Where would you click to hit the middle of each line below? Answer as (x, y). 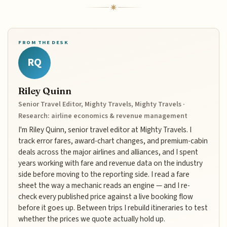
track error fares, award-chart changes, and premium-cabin (113, 141)
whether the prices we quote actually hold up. (92, 219)
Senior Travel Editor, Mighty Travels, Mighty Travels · (102, 105)
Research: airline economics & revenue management (103, 116)
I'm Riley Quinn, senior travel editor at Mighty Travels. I (105, 130)
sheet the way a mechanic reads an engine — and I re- (104, 186)
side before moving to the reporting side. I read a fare (104, 175)
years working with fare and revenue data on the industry (111, 163)
